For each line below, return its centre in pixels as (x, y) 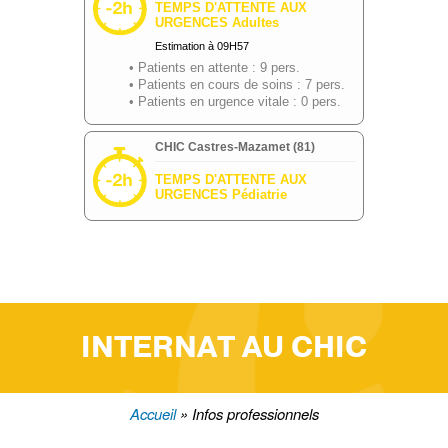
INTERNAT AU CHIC (224, 348)
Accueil (152, 414)
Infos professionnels (253, 414)
